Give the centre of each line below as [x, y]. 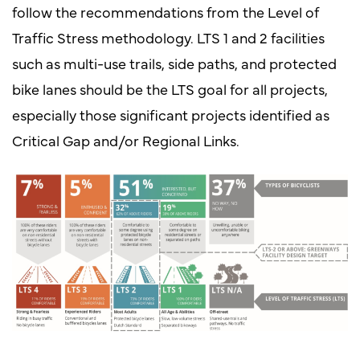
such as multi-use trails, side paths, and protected [174, 63]
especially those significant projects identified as [171, 114]
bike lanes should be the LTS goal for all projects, [170, 88]
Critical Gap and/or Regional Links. [126, 140]
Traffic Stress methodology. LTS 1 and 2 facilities [168, 37]
